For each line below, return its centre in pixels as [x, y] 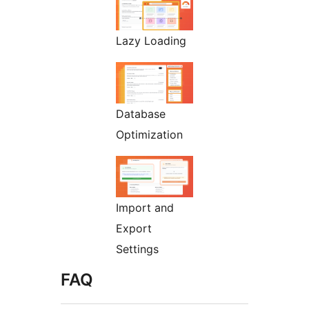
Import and [145, 207]
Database [141, 113]
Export [134, 228]
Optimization [149, 134]
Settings [137, 249]
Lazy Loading [151, 40]
